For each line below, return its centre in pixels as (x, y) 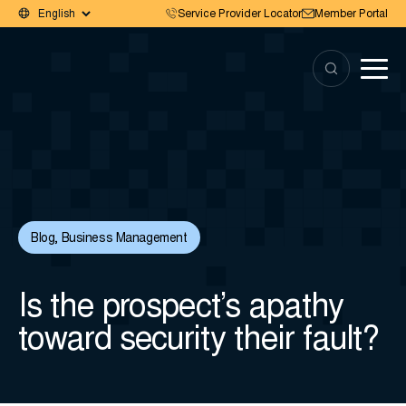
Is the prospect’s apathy (181, 309)
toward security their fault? (199, 342)
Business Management (124, 239)
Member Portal (351, 14)
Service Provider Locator (240, 14)
